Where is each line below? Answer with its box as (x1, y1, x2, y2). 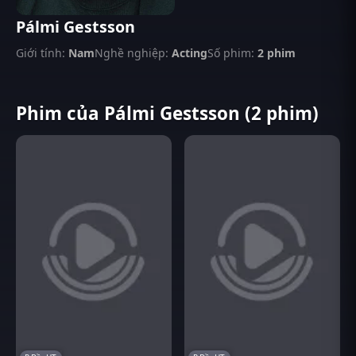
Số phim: (207, 45, 254, 60)
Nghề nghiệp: (95, 45, 168, 60)
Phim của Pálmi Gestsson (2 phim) (16, 100, 319, 126)
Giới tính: (16, 45, 65, 60)
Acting (172, 45, 207, 60)
